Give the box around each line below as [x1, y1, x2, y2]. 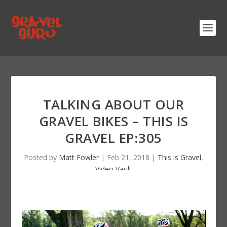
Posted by [24, 153, 59, 162]
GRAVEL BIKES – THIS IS [39, 112, 188, 130]
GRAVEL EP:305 [65, 129, 162, 147]
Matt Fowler [59, 153, 99, 162]
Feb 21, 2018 [107, 153, 149, 162]
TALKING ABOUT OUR [43, 95, 184, 113]
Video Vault [95, 164, 132, 174]
